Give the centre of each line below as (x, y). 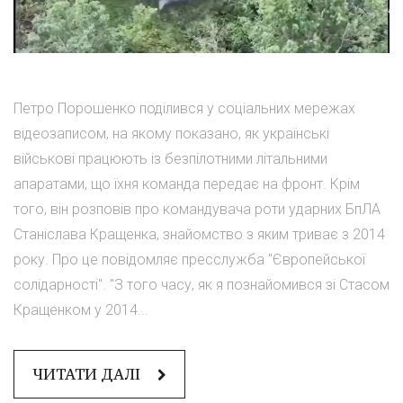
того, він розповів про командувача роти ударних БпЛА (197, 210)
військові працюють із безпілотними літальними (170, 159)
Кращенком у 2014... (81, 310)
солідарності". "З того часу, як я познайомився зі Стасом (201, 285)
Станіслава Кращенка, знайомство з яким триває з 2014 (199, 235)
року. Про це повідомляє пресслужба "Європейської (189, 260)
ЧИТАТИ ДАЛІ (88, 375)
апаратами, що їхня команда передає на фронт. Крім (187, 184)
